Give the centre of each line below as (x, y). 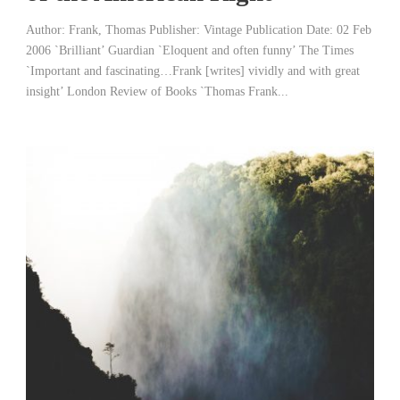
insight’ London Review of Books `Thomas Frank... (157, 91)
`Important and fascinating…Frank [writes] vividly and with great (193, 71)
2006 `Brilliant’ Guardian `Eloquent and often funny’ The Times (190, 50)
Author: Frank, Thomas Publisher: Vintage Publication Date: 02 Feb (199, 29)
